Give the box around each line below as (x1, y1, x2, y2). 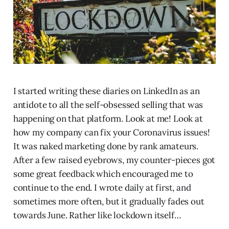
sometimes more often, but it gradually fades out (13, 195, 204, 207)
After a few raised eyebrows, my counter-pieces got (13, 154, 216, 166)
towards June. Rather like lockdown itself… (13, 209, 181, 221)
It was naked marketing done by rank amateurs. (13, 140, 199, 152)
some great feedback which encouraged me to (13, 168, 193, 179)
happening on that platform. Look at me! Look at (13, 112, 203, 124)
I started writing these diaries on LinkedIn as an (13, 85, 200, 97)
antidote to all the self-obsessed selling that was (13, 99, 203, 110)
